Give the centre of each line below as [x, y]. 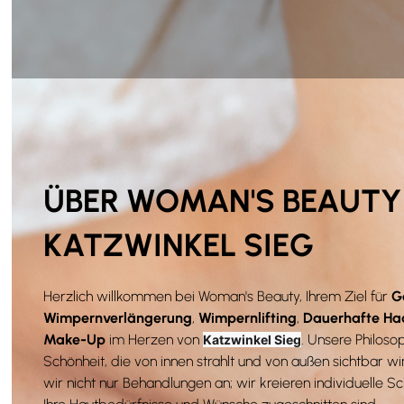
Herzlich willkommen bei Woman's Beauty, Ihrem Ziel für [217, 296]
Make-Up [74, 340]
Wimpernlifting [248, 318]
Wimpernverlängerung [118, 318]
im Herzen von [154, 340]
